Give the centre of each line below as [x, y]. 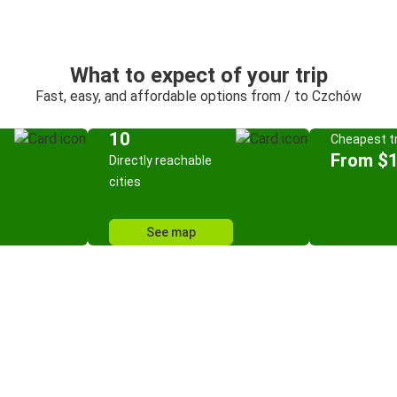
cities [125, 182]
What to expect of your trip [198, 75]
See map [171, 232]
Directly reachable [160, 160]
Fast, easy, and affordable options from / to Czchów [198, 96]
